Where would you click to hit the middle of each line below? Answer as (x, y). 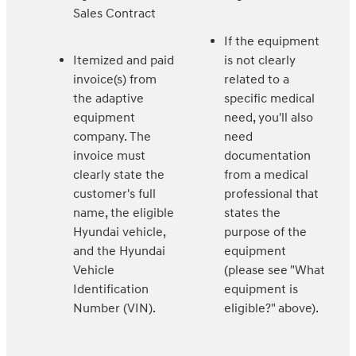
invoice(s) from (115, 80)
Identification (111, 290)
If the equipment (272, 42)
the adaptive (108, 99)
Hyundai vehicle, (119, 232)
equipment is (261, 290)
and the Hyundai (119, 252)
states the (252, 213)
